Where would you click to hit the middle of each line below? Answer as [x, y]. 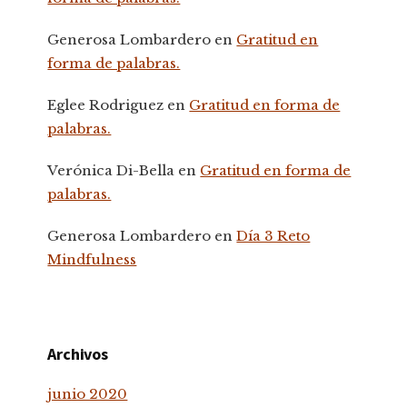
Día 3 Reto [273, 235]
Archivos [78, 353]
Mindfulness [92, 259]
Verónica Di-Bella [111, 170]
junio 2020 [88, 393]
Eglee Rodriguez [106, 104]
